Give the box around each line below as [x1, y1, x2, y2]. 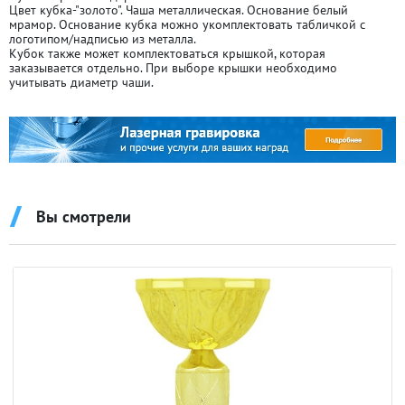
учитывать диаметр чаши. [9, 74, 154, 90]
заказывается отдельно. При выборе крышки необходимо [9, 60, 337, 76]
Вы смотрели [36, 206, 131, 228]
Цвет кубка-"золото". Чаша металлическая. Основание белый [9, 2, 348, 18]
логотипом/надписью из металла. [9, 31, 196, 47]
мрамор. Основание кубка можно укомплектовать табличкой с [9, 16, 365, 33]
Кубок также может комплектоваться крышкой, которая [9, 45, 325, 61]
